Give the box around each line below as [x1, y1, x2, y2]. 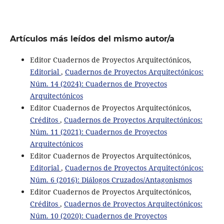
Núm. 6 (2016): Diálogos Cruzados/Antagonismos [29, 174, 192, 184]
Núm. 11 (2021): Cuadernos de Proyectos [29, 126, 167, 136]
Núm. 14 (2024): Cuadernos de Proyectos [29, 78, 167, 88]
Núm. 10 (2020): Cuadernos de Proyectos [29, 210, 167, 220]
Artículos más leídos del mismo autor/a [9, 33, 174, 43]
